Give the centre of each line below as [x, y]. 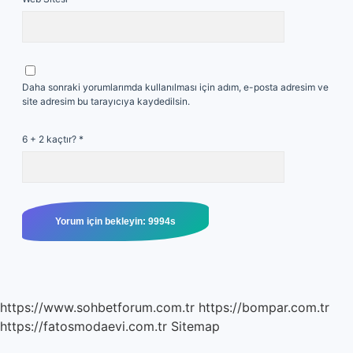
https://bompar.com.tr [264, 307]
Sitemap [195, 326]
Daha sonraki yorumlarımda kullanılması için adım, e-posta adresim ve [175, 87]
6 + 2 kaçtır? [50, 139]
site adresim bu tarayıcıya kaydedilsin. [106, 101]
